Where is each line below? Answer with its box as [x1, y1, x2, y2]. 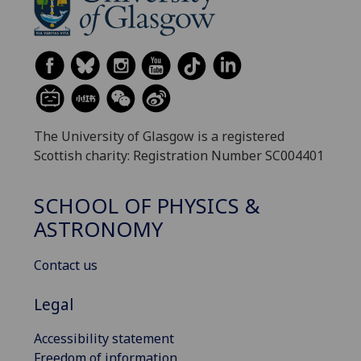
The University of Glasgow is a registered [34, 127, 284, 146]
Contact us [34, 256, 98, 275]
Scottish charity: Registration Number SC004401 [34, 147, 324, 165]
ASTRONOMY [34, 215, 163, 244]
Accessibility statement [34, 329, 174, 347]
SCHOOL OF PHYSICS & [34, 192, 260, 221]
